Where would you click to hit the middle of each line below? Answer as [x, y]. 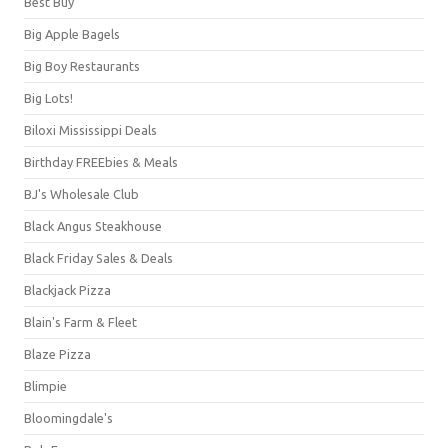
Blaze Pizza [57, 353]
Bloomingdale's [68, 417]
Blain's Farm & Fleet [80, 321]
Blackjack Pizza [67, 289]
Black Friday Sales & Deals [98, 257]
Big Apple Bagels [72, 33]
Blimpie [45, 385]
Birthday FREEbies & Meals [101, 161]
